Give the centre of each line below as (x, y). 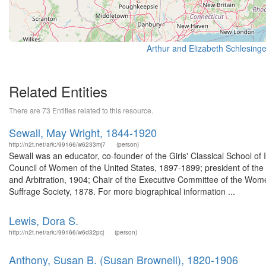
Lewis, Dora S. (44, 220)
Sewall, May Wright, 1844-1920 (83, 132)
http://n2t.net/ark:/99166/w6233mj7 (57, 144)
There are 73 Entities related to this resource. (81, 110)
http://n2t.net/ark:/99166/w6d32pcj (56, 232)
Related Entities (58, 91)
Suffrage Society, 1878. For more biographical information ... (122, 191)
